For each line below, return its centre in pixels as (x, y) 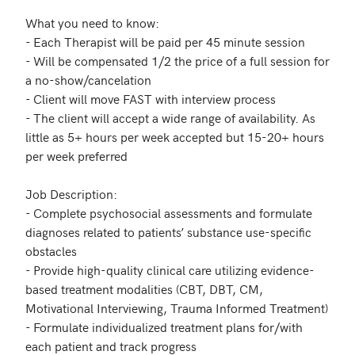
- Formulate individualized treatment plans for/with (164, 326)
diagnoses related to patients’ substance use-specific (168, 231)
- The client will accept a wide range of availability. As (170, 117)
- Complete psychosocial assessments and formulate (169, 212)
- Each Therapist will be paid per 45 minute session (165, 41)
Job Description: (71, 193)
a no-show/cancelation (90, 79)
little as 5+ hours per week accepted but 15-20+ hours (175, 136)
